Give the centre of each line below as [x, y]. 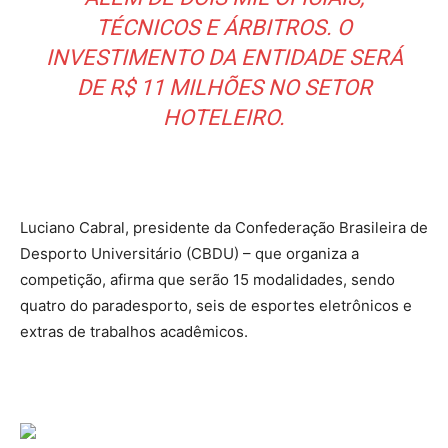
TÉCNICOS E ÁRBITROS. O [224, 27]
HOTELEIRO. [224, 117]
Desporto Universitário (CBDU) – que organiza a [189, 253]
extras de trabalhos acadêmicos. [134, 331]
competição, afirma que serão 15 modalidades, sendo [207, 279]
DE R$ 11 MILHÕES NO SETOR [224, 87]
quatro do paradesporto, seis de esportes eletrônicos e [216, 305]
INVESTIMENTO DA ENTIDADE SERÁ [224, 57]
